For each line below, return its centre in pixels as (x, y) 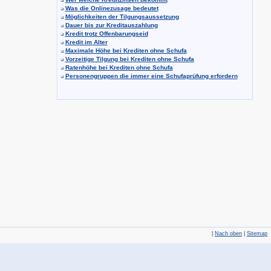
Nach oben (228, 233)
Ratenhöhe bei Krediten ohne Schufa (119, 67)
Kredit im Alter (86, 42)
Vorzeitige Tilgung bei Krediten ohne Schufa (129, 59)
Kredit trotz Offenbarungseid (106, 34)
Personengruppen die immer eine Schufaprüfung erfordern (151, 76)
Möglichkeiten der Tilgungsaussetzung (122, 17)
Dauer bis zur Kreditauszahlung (111, 25)
